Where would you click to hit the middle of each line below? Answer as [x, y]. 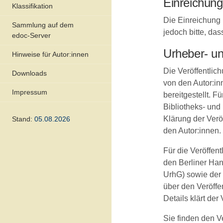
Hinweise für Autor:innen [50, 54]
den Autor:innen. [192, 131]
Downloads [29, 73]
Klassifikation [32, 6]
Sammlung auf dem [43, 25]
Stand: [23, 119]
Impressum [30, 92]
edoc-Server [31, 35]
